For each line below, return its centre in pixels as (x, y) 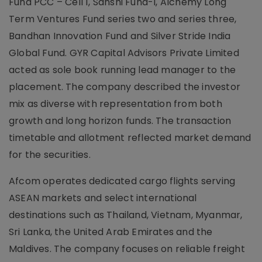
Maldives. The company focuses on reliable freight (127, 249)
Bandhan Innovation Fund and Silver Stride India (120, 36)
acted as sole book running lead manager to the (123, 70)
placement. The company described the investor (125, 87)
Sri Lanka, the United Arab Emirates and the (111, 232)
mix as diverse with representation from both (116, 104)
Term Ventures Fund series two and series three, (123, 19)
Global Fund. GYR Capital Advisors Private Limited (124, 53)
